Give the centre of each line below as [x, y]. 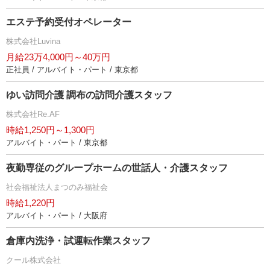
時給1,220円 [30, 203]
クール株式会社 [33, 260]
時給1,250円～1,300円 [50, 130]
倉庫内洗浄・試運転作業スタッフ [78, 241]
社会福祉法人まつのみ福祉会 [57, 187]
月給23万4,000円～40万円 [58, 57]
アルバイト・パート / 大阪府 [57, 215]
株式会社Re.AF [33, 114]
